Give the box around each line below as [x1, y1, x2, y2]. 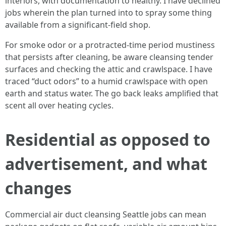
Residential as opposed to [5, 129, 210, 150]
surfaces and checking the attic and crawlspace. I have [5, 64, 212, 75]
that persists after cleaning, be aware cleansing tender [5, 51, 213, 63]
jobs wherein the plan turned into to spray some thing [5, 7, 212, 18]
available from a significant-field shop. [5, 19, 150, 30]
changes [5, 177, 72, 199]
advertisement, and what [5, 153, 207, 175]
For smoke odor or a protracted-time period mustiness [5, 39, 215, 50]
